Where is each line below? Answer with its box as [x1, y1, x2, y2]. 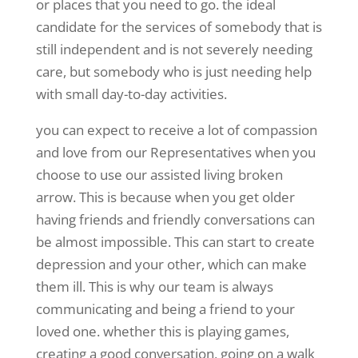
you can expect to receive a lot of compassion [35, 121, 317, 140]
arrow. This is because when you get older [35, 188, 295, 207]
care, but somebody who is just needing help [35, 62, 312, 82]
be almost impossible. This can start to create [35, 233, 315, 252]
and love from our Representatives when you [35, 143, 316, 162]
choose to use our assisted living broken [35, 165, 283, 185]
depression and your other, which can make [35, 255, 307, 274]
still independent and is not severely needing [35, 40, 312, 59]
